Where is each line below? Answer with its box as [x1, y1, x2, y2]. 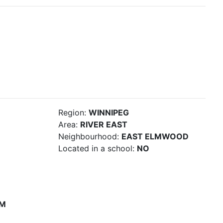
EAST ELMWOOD [121, 131, 189, 141]
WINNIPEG [89, 108, 129, 117]
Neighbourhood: [58, 131, 119, 141]
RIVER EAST [80, 119, 127, 129]
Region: [58, 108, 86, 117]
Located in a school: [58, 143, 134, 153]
